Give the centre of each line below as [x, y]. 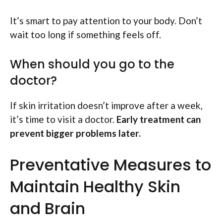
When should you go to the [92, 64]
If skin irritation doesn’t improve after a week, [106, 105]
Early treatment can [159, 119]
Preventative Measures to [111, 165]
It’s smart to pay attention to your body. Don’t [106, 21]
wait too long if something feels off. [85, 35]
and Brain [48, 209]
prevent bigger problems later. [75, 133]
